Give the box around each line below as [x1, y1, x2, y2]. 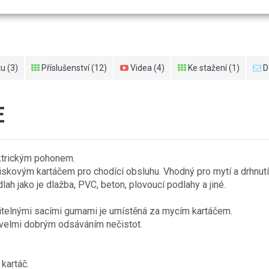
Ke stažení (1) [186, 63, 240, 73]
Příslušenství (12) [40, 63, 107, 73]
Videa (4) [128, 63, 165, 73]
